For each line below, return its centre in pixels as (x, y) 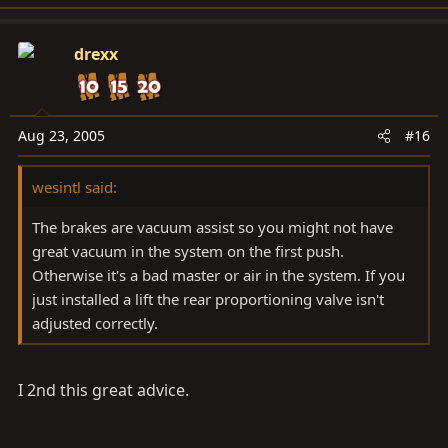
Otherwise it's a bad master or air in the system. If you (218, 274)
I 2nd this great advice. (103, 389)
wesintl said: (74, 186)
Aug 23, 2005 (61, 135)
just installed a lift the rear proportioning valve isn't (208, 298)
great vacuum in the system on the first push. (188, 250)
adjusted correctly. (95, 322)
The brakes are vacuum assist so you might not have (212, 226)
